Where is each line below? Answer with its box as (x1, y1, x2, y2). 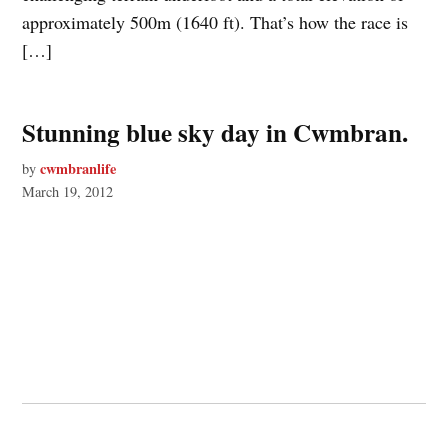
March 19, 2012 (22, 181, 114, 201)
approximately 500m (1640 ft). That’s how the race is (22, 9, 409, 34)
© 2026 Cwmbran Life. (22, 423, 140, 440)
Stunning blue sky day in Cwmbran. (22, 113, 409, 151)
